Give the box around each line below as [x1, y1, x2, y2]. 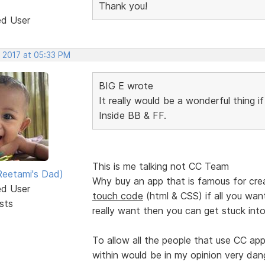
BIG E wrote [98, 79, 153, 92]
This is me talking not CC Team [92, 160, 229, 172]
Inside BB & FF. [98, 109, 166, 121]
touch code [92, 189, 143, 202]
